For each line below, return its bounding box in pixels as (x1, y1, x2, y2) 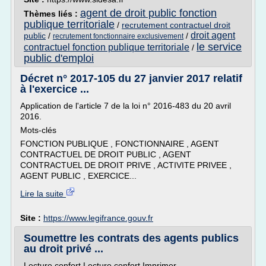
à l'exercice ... (20, 83, 89, 95)
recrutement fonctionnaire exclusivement (53, 32, 183, 40)
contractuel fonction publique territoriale (24, 42, 189, 52)
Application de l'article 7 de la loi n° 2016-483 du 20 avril (20, 101, 231, 110)
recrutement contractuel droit (122, 20, 230, 30)
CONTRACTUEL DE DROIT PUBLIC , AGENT (20, 150, 191, 159)
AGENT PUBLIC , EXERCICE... (20, 171, 137, 180)
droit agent (191, 30, 235, 40)
